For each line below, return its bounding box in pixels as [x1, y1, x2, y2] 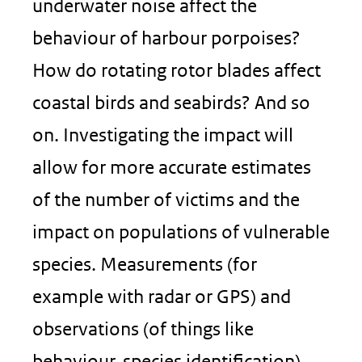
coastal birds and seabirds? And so [32, 91, 310, 113]
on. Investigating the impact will [32, 124, 293, 145]
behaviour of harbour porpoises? [32, 27, 301, 48]
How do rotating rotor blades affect [32, 59, 321, 81]
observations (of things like [32, 318, 254, 339]
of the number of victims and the [32, 188, 300, 210]
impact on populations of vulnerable [32, 221, 330, 242]
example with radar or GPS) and [32, 285, 291, 307]
